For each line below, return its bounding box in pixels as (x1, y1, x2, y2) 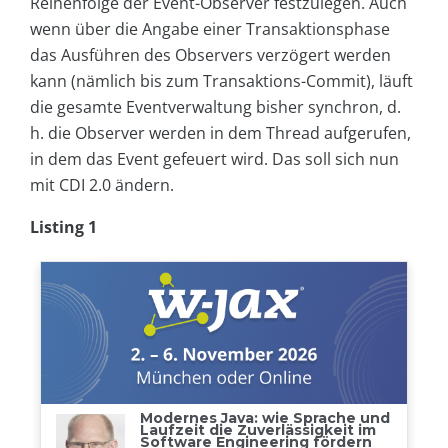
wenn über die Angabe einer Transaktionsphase (30, 18, 390, 41)
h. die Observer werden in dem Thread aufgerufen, (30, 122, 411, 145)
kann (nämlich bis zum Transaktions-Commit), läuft (30, 70, 413, 93)
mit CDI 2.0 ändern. (30, 174, 174, 197)
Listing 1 (30, 216, 97, 239)
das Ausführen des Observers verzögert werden (30, 44, 391, 67)
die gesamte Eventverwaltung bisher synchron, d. (30, 96, 401, 119)
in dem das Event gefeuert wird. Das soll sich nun (30, 148, 399, 171)
